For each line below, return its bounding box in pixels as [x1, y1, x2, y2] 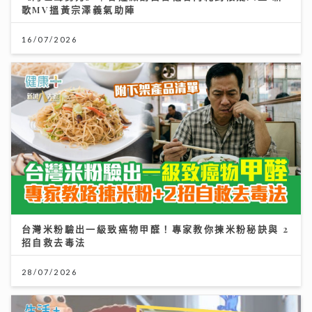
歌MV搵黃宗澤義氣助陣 [22, 3, 136, 15]
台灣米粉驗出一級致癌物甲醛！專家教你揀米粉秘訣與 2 [22, 223, 290, 235]
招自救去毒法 [22, 236, 86, 249]
